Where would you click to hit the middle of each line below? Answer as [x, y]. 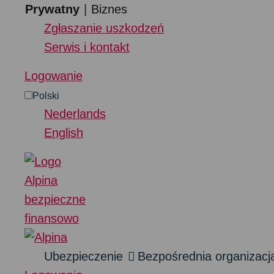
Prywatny [52, 9]
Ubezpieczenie [83, 256]
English [64, 133]
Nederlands [75, 114]
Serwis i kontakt [87, 47]
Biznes [109, 9]
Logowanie [54, 76]
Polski [46, 96]
